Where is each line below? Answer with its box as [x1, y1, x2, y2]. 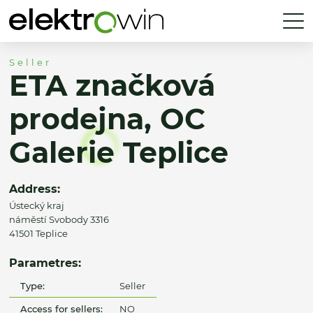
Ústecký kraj [9, 199, 64, 211]
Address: [9, 181, 60, 196]
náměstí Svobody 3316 [9, 213, 109, 225]
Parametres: [9, 256, 81, 270]
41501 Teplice [9, 227, 68, 239]
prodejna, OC [9, 102, 205, 137]
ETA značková [9, 68, 215, 103]
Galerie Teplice [9, 136, 228, 170]
